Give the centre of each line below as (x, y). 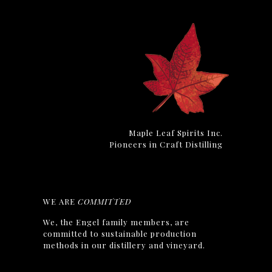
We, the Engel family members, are (117, 222)
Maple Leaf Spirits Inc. (175, 133)
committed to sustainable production (120, 233)
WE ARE (61, 201)
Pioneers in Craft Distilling (166, 144)
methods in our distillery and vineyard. (124, 245)
